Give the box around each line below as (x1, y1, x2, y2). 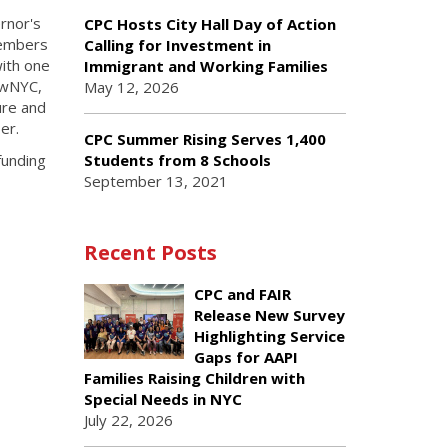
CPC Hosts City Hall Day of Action (83, 14, 336, 34)
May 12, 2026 (83, 77, 179, 97)
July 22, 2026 (83, 410, 173, 430)
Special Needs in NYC (83, 389, 242, 409)
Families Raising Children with (83, 368, 305, 388)
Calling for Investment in (83, 35, 271, 55)
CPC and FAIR (193, 284, 291, 304)
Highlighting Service (193, 326, 345, 346)
